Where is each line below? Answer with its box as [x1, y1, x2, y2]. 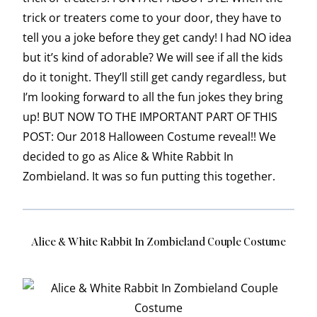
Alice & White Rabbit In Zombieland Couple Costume [31, 234, 286, 249]
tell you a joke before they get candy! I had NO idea [23, 30, 292, 46]
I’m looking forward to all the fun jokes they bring [23, 89, 283, 105]
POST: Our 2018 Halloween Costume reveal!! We [23, 129, 276, 145]
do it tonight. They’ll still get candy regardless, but [23, 69, 287, 86]
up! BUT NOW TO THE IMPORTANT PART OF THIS [23, 109, 277, 125]
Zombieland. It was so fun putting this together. [23, 168, 278, 185]
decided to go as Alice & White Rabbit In [23, 149, 234, 165]
